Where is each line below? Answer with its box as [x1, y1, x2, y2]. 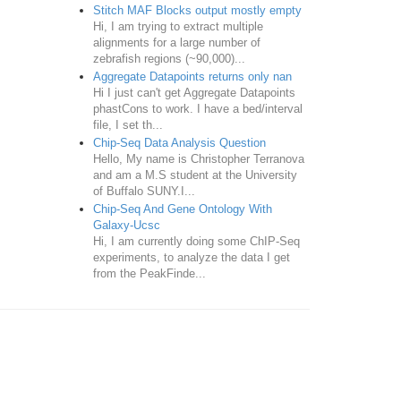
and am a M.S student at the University [92, 167, 297, 182]
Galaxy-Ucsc [92, 218, 160, 232]
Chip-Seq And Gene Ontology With [92, 201, 272, 216]
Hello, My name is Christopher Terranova [92, 151, 304, 166]
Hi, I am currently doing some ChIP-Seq [92, 234, 300, 248]
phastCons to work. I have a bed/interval [92, 101, 303, 115]
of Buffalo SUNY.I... [92, 183, 195, 198]
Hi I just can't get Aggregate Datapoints [92, 85, 295, 99]
